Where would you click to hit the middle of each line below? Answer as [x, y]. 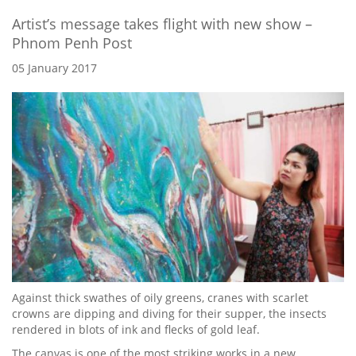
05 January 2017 [54, 68]
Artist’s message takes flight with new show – [162, 24]
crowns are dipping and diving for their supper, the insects [169, 314]
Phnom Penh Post [72, 43]
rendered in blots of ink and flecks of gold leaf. [136, 330]
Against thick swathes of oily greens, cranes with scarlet [160, 298]
